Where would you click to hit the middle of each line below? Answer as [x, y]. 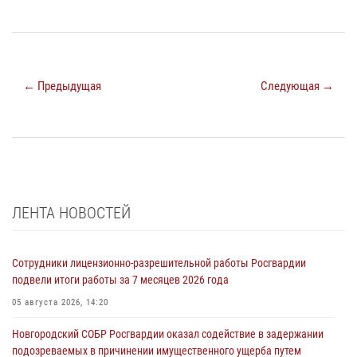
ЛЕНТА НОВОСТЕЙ [71, 213]
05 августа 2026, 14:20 [60, 303]
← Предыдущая [62, 86]
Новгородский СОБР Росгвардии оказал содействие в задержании [168, 334]
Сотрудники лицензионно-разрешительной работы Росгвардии [159, 263]
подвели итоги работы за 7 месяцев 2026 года [120, 280]
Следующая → [297, 86]
